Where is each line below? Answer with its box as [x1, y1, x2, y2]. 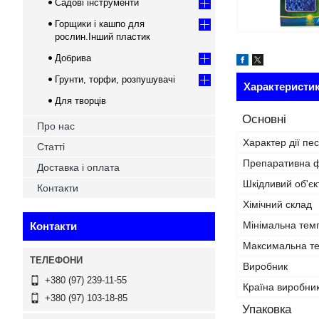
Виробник [243, 261, 288, 272]
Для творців [55, 95, 106, 106]
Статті [37, 141, 65, 152]
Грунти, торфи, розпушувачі [55, 74, 175, 85]
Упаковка [242, 303, 291, 316]
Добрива [55, 53, 91, 63]
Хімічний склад [243, 199, 312, 210]
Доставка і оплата [37, 162, 120, 173]
